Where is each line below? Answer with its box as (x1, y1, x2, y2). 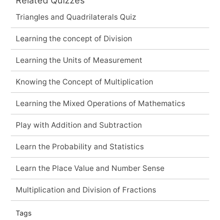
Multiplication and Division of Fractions (15, 185, 156, 194)
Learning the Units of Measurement (15, 55, 142, 65)
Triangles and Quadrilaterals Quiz (15, 12, 136, 22)
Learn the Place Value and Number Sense (15, 163, 165, 173)
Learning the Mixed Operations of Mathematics (15, 98, 185, 108)
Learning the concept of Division (15, 33, 132, 43)
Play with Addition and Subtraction (15, 120, 142, 130)
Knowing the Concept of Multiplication (15, 77, 153, 86)
